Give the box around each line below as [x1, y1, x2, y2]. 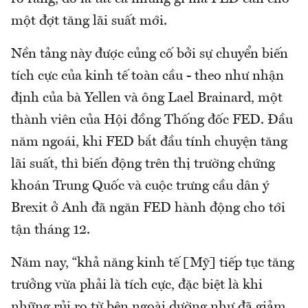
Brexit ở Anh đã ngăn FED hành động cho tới [11, 201, 285, 215]
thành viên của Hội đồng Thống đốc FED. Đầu [11, 113, 293, 127]
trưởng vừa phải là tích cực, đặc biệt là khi [11, 278, 263, 292]
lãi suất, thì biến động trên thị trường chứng [11, 157, 275, 171]
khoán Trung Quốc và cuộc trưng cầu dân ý [11, 179, 269, 193]
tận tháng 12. [11, 223, 90, 237]
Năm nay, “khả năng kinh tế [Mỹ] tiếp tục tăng [11, 256, 294, 270]
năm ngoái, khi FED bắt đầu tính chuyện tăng [11, 135, 287, 149]
